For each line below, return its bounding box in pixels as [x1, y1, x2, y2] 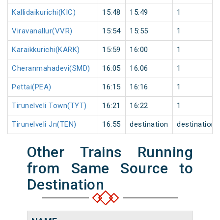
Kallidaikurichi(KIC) [12, 8, 76, 17]
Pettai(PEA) [12, 82, 52, 92]
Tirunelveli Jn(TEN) [12, 120, 77, 129]
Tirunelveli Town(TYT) [12, 101, 87, 110]
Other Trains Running [27, 143, 193, 161]
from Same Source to [27, 160, 193, 177]
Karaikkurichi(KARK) [12, 45, 80, 55]
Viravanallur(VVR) [12, 27, 73, 36]
